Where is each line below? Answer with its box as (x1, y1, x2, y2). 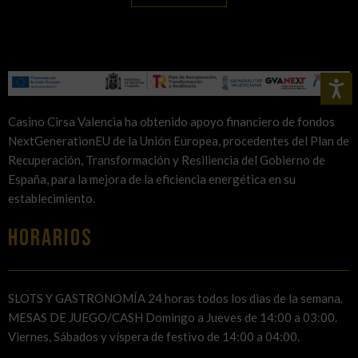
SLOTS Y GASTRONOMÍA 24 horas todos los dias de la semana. (8, 291, 343, 306)
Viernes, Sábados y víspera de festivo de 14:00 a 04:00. (8, 329, 300, 344)
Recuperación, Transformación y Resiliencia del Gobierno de (8, 153, 325, 168)
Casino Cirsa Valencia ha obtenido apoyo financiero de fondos (8, 114, 335, 129)
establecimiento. (8, 191, 95, 206)
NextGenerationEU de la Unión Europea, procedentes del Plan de (8, 133, 349, 149)
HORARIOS (8, 224, 93, 253)
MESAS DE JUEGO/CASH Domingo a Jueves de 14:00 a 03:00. (8, 310, 337, 325)
